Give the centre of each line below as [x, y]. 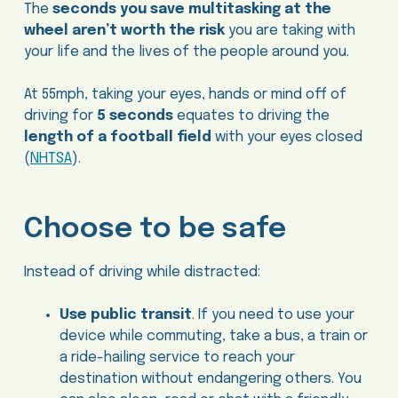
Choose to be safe [155, 229]
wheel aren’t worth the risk [124, 30]
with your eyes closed [287, 137]
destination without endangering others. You [210, 379]
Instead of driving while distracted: [142, 273]
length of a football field [117, 137]
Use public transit [125, 315]
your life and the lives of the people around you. [186, 52]
